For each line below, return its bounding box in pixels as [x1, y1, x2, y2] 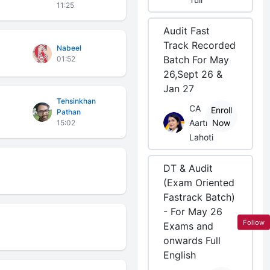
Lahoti [189, 132, 214, 142]
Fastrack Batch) [163, 191, 236, 203]
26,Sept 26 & [163, 68, 223, 80]
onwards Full [163, 234, 221, 246]
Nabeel [57, 43, 82, 52]
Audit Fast [163, 25, 210, 37]
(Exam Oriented [163, 177, 235, 189]
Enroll [210, 105, 232, 115]
